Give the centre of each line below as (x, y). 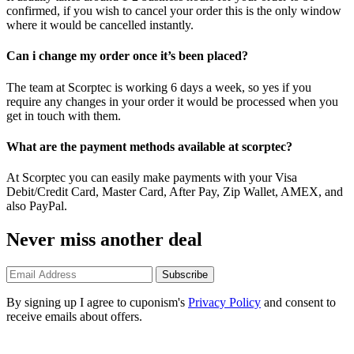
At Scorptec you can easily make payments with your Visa (152, 178)
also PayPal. (37, 206)
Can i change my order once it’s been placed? (127, 56)
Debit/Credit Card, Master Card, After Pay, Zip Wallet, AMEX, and (175, 192)
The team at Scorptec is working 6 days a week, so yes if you (159, 87)
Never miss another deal (104, 239)
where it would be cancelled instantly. (100, 25)
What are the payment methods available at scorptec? (149, 146)
